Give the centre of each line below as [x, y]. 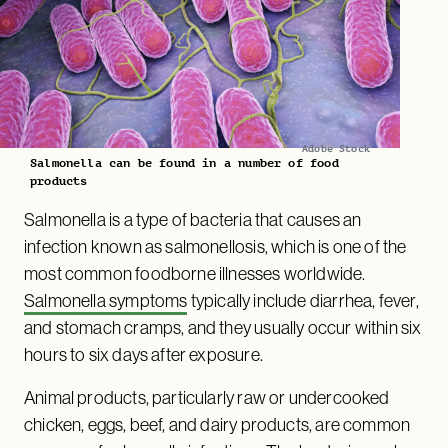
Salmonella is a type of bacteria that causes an [193, 219]
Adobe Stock [336, 148]
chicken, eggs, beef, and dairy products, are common [217, 424]
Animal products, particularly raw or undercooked [207, 397]
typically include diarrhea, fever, [303, 300]
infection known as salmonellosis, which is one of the [215, 246]
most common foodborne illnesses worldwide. [195, 273]
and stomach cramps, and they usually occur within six [223, 327]
